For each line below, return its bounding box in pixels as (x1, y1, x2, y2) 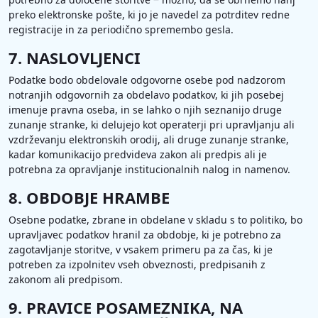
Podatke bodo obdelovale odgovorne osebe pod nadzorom (9, 73, 285, 87)
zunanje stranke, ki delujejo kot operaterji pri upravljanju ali (9, 118, 295, 131)
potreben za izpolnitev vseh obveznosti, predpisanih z (9, 258, 265, 271)
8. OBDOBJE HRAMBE (9, 187, 170, 208)
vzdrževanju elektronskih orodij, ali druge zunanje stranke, (9, 133, 289, 146)
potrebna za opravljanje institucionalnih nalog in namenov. (9, 163, 293, 176)
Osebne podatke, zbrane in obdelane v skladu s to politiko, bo (9, 213, 302, 226)
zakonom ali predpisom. (9, 273, 128, 286)
